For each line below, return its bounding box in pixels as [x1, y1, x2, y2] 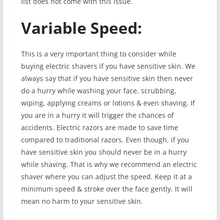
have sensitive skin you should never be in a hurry [21, 147, 187, 157]
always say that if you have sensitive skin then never [21, 73, 193, 83]
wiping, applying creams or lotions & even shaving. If [21, 98, 195, 108]
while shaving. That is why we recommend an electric [21, 159, 197, 169]
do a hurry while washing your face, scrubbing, [21, 85, 176, 95]
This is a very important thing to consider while [21, 49, 176, 58]
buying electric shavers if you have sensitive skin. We [21, 61, 195, 71]
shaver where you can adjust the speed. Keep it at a [21, 171, 192, 181]
